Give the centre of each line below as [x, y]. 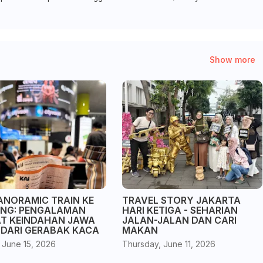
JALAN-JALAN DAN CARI [179, 220]
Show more [232, 59]
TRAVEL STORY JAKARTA [181, 200]
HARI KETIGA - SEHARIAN [180, 210]
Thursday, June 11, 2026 [168, 244]
